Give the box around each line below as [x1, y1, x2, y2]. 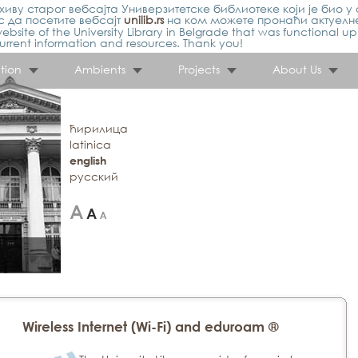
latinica [69, 137, 111, 152]
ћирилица [69, 121, 128, 136]
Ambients [74, 62, 125, 77]
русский [69, 169, 118, 184]
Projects [178, 62, 220, 77]
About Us [272, 62, 321, 77]
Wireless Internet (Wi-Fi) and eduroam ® [22, 319, 280, 334]
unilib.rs [124, 12, 164, 27]
